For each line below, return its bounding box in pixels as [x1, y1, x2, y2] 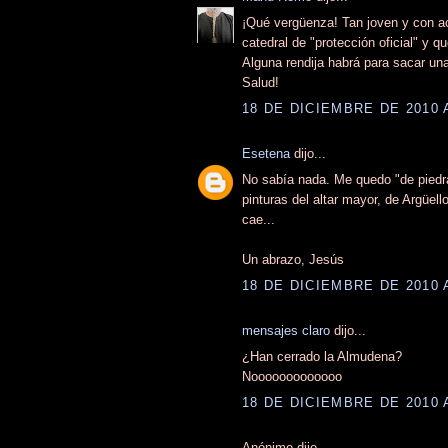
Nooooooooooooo [242, 369, 342, 385]
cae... [242, 212, 275, 228]
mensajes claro [242, 322, 330, 338]
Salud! [242, 75, 279, 91]
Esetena [242, 145, 290, 161]
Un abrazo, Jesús [242, 252, 344, 268]
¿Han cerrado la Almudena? [242, 349, 402, 365]
